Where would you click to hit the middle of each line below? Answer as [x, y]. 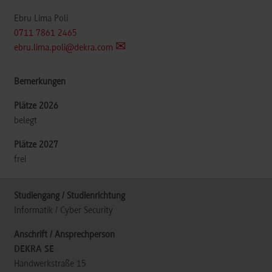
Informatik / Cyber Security [63, 211]
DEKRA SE [34, 250]
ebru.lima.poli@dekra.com [63, 48]
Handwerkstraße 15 [50, 264]
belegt [25, 121]
